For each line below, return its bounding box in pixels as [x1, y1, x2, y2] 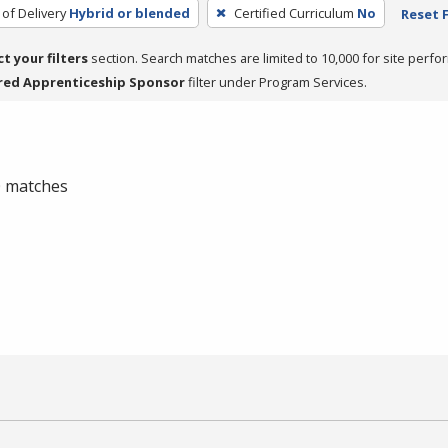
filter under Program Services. [185, 72, 367, 91]
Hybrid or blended [68, 3, 190, 22]
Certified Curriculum [233, 3, 354, 22]
